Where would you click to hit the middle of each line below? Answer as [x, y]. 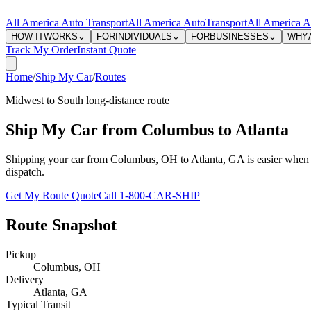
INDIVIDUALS [144, 36]
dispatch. [25, 171]
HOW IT [27, 36]
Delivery [25, 279]
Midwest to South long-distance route [87, 100]
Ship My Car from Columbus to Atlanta [147, 129]
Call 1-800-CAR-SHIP [149, 195]
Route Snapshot [61, 225]
